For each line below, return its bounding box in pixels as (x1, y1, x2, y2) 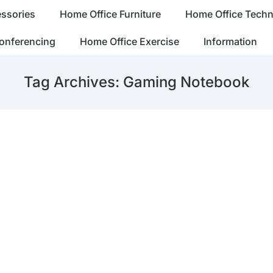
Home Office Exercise (79, 35, 179, 48)
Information (203, 35, 257, 48)
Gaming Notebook (123, 73, 249, 91)
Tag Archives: (24, 73, 123, 91)
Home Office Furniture (59, 7, 161, 20)
